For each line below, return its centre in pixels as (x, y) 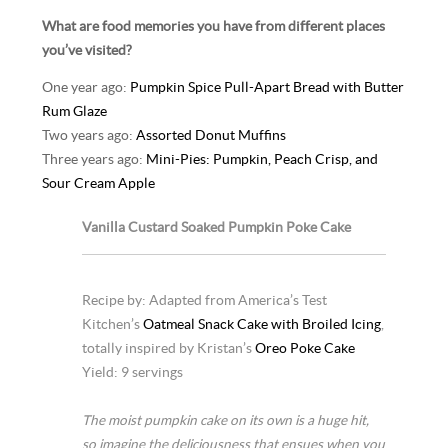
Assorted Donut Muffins (211, 136)
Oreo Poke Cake (305, 348)
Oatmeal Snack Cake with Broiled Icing (262, 324)
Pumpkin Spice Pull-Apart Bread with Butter (267, 88)
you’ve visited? (87, 50)
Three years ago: (94, 160)
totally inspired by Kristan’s (169, 348)
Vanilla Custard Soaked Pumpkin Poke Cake (217, 228)
